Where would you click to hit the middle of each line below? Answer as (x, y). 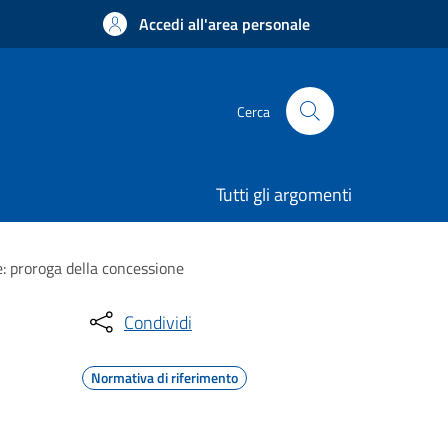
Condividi (158, 322)
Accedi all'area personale (224, 24)
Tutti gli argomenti (284, 194)
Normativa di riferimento (164, 377)
